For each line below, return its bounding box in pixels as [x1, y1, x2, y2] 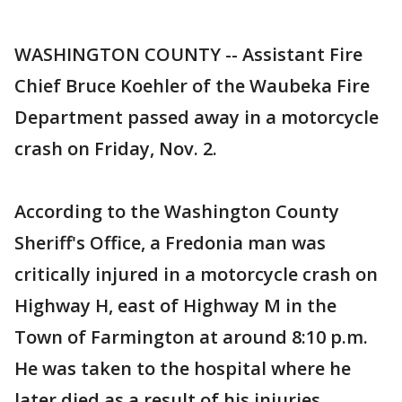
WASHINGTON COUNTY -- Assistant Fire [14, 42, 363, 66]
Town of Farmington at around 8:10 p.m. [14, 325, 368, 349]
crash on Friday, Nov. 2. [14, 136, 217, 161]
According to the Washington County [14, 199, 339, 223]
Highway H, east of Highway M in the [14, 293, 336, 318]
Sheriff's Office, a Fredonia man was [14, 231, 326, 255]
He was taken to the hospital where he [14, 356, 351, 380]
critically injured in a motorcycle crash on [14, 262, 378, 286]
